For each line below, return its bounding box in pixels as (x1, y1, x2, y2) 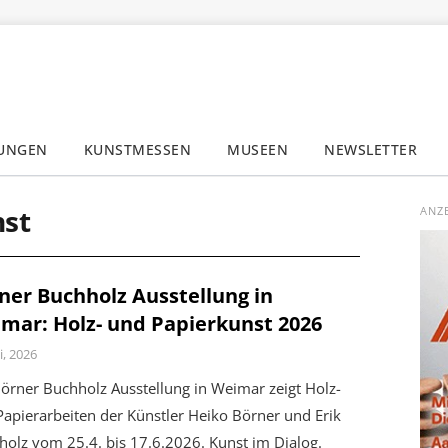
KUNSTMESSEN (83, 140, 192, 159)
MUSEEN (227, 140, 289, 159)
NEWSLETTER (324, 140, 418, 159)
